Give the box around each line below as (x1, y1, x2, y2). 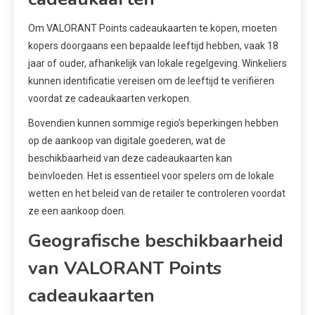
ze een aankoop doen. (28, 205, 126, 217)
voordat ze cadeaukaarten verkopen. (28, 92, 191, 104)
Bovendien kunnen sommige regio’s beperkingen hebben (28, 117, 278, 129)
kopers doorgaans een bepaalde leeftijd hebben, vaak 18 (28, 39, 278, 51)
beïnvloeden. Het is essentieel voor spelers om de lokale (28, 169, 274, 181)
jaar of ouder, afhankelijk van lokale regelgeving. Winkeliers (28, 57, 287, 69)
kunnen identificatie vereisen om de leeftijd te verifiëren (28, 75, 274, 86)
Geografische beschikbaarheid (28, 228, 283, 253)
